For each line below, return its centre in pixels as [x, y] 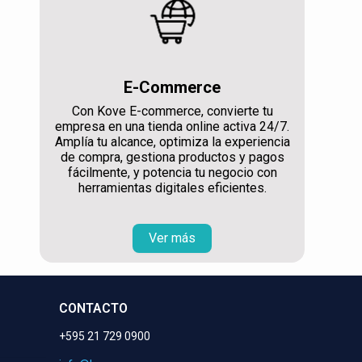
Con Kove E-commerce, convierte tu [172, 112]
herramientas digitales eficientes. [172, 188]
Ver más [173, 238]
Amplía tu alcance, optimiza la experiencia [172, 142]
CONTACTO [93, 309]
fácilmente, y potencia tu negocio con [172, 173]
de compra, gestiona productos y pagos [172, 158]
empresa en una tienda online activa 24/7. [173, 127]
